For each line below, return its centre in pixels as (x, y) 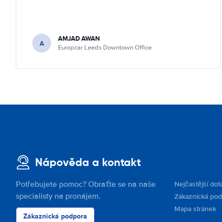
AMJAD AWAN (79, 38)
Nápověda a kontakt (88, 162)
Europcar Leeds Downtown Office (105, 48)
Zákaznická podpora (55, 216)
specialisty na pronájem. (58, 196)
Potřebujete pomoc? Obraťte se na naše (86, 184)
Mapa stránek (195, 209)
